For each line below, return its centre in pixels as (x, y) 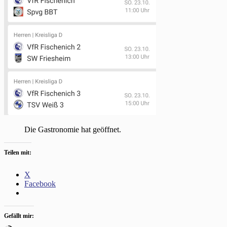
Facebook (40, 183)
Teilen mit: (18, 152)
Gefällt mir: (19, 216)
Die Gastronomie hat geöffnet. (74, 129)
